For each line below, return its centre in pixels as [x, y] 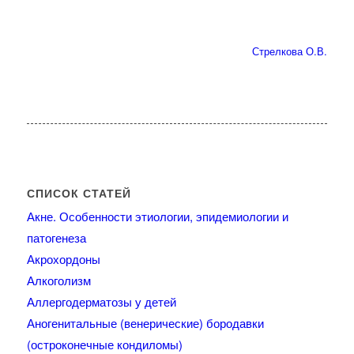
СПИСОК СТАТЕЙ [79, 193]
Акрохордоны [63, 259]
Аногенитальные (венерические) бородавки [145, 323]
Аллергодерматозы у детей [101, 302]
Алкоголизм [58, 281]
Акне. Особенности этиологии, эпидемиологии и [157, 217]
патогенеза [56, 238]
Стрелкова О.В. [290, 51]
